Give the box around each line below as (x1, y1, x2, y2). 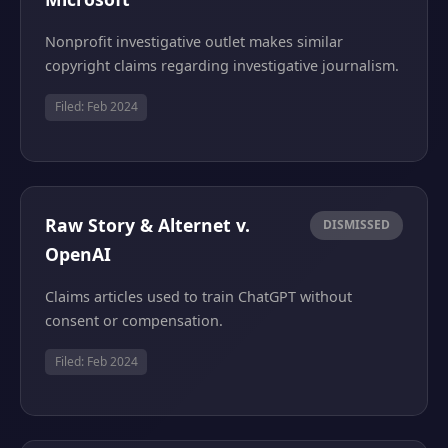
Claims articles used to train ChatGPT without (45, 286, 352, 306)
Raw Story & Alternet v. (45, 212, 250, 237)
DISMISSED (323, 216, 391, 234)
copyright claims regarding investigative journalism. (45, 56, 399, 76)
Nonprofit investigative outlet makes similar (45, 32, 343, 52)
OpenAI (45, 241, 111, 266)
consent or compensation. (45, 310, 223, 330)
